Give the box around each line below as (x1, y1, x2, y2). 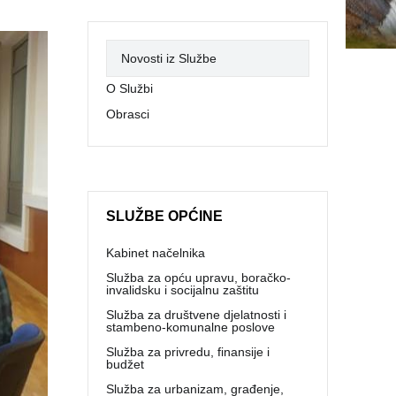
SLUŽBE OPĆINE (106, 209, 224, 224)
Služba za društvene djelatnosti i (106, 308, 287, 322)
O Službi (106, 81, 154, 95)
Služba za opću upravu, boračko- (106, 270, 292, 285)
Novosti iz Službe (121, 51, 217, 65)
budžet (106, 357, 145, 371)
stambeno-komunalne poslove (106, 320, 276, 334)
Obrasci (106, 107, 150, 121)
